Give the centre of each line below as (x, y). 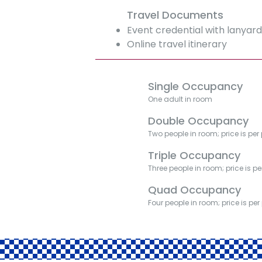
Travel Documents (175, 15)
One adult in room (180, 99)
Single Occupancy (196, 86)
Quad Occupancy (195, 190)
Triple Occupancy (194, 155)
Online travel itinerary (177, 44)
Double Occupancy (199, 121)
